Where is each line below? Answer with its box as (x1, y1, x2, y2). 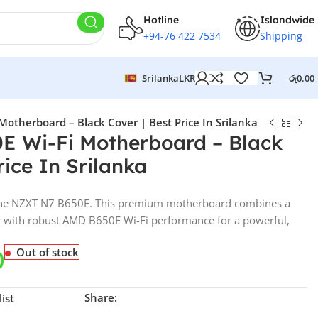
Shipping (260, 28, 302, 43)
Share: (84, 290, 118, 305)
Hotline (143, 13, 179, 26)
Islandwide (260, 13, 314, 26)
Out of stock (16, 245, 79, 259)
